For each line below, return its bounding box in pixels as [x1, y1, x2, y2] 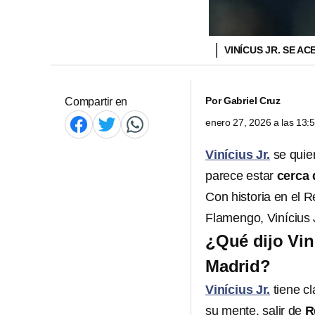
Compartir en [65, 96, 128, 108]
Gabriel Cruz [223, 95, 281, 106]
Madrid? [205, 257, 271, 276]
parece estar [205, 169, 277, 183]
